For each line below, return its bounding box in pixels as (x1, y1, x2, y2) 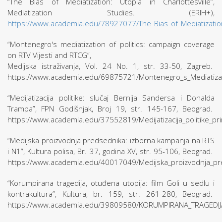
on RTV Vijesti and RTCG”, (7, 50, 91, 60)
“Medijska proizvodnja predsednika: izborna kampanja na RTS (7, 135, 215, 145)
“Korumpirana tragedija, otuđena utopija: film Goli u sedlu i (7, 178, 215, 188)
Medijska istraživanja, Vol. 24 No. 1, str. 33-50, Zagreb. (7, 61, 215, 71)
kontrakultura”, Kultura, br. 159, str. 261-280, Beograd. (7, 189, 215, 199)
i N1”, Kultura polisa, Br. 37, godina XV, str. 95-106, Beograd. (7, 146, 215, 156)
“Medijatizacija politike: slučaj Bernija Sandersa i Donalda (7, 93, 215, 103)
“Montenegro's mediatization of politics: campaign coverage (7, 39, 215, 49)
